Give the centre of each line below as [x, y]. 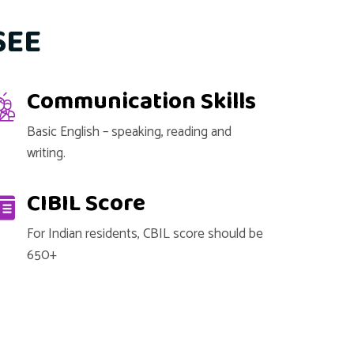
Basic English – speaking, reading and [130, 132]
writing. [47, 153]
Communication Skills [142, 102]
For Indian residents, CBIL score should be [145, 234]
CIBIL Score [87, 204]
